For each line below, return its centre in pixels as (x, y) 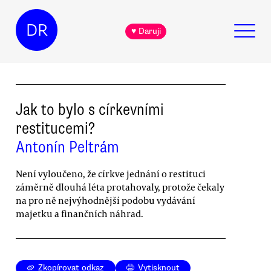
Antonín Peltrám (67, 147)
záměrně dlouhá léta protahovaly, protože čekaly (120, 187)
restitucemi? (55, 128)
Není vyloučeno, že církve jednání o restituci (111, 173)
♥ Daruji (146, 31)
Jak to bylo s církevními (90, 109)
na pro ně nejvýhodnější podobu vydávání (106, 200)
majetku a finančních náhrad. (80, 213)
